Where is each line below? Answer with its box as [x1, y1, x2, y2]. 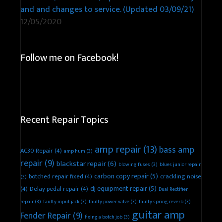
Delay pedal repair [30, 184, 79, 195]
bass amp [159, 143, 194, 158]
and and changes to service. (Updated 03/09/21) [20, 2, 194, 17]
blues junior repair [160, 160, 201, 169]
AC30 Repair [20, 146, 53, 157]
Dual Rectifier [159, 185, 188, 194]
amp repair [95, 141, 141, 159]
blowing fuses [118, 160, 150, 169]
